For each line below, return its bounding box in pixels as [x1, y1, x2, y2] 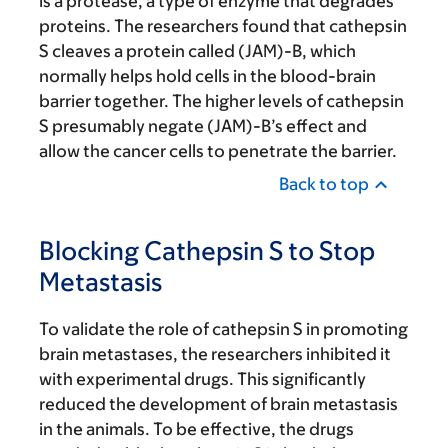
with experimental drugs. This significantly [39, 369, 366, 390]
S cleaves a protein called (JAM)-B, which [39, 41, 356, 62]
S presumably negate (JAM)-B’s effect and [39, 116, 367, 137]
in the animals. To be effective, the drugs [39, 419, 354, 440]
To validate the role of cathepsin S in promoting [39, 319, 408, 340]
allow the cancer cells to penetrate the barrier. [39, 141, 397, 162]
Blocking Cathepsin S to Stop [39, 235, 375, 266]
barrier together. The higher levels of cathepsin [39, 91, 404, 112]
